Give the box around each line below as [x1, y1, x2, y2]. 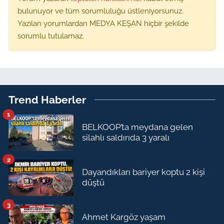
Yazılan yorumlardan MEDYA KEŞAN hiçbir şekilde [17, 18, 189, 27]
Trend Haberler [8, 93, 86, 106]
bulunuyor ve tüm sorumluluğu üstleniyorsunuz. [17, 6, 183, 15]
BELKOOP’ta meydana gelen [82, 122, 193, 132]
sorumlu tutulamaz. [17, 31, 84, 40]
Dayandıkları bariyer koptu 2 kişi [82, 167, 205, 177]
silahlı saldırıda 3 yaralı [82, 132, 169, 143]
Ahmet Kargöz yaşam [82, 212, 165, 222]
